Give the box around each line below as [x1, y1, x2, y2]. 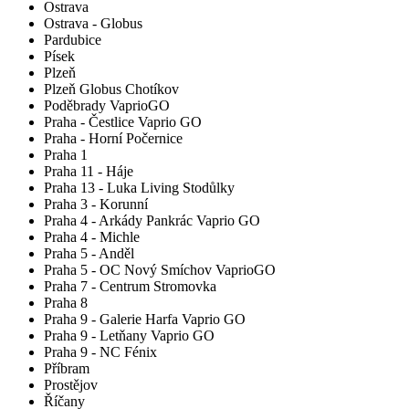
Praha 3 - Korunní [44, 196, 148, 213]
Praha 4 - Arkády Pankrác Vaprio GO [44, 213, 260, 229]
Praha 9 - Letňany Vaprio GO [44, 328, 215, 344]
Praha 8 [44, 295, 88, 311]
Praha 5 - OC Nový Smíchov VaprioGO [44, 262, 276, 278]
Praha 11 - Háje [44, 163, 133, 180]
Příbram [44, 361, 89, 377]
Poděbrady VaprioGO [44, 98, 170, 114]
